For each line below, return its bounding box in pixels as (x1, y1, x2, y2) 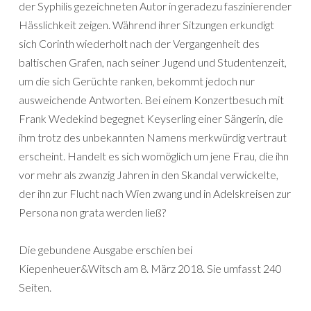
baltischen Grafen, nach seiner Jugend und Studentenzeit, (19, 56, 287, 69)
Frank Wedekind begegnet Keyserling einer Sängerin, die (19, 112, 283, 125)
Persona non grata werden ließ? (19, 205, 166, 219)
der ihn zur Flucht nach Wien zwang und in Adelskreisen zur (19, 187, 291, 200)
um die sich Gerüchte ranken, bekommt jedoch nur (19, 74, 255, 87)
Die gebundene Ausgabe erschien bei (19, 243, 192, 256)
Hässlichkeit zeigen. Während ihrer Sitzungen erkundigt (19, 18, 274, 31)
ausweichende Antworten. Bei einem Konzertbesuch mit (19, 93, 284, 106)
